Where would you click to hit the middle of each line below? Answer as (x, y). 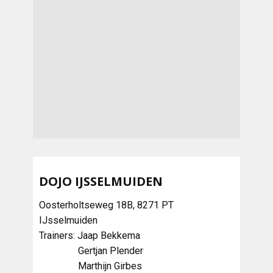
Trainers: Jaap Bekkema (90, 235)
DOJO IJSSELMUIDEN (101, 181)
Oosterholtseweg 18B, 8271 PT (106, 205)
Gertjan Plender (91, 250)
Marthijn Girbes (90, 266)
